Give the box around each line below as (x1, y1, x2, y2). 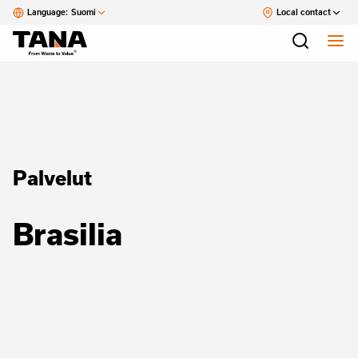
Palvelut (13, 166, 92, 189)
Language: (27, 7, 68, 17)
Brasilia (13, 217, 122, 251)
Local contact (276, 7, 331, 17)
